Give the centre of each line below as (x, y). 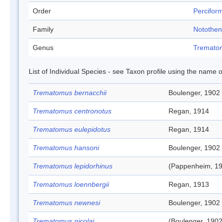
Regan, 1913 (189, 184)
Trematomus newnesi (66, 203)
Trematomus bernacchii (70, 93)
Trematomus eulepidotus (72, 129)
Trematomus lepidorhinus (73, 166)
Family (43, 29)
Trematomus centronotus (72, 111)
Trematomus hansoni (66, 148)
